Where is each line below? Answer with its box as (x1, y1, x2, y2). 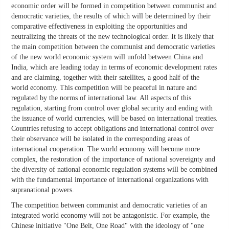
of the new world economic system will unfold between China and (11, 53, 203, 61)
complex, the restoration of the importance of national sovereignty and (11, 155, 215, 164)
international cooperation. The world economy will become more (11, 145, 200, 153)
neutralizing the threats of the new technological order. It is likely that (11, 33, 214, 41)
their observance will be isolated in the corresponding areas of (11, 135, 190, 143)
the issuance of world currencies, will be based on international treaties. (11, 114, 218, 123)
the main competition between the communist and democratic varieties (11, 43, 215, 51)
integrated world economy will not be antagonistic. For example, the (11, 212, 210, 220)
